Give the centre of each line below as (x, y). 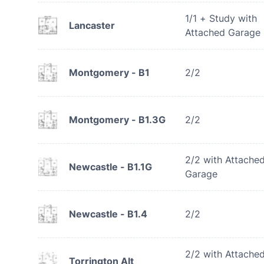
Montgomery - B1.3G (117, 120)
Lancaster (92, 25)
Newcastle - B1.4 (108, 214)
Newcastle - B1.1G (110, 167)
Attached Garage (223, 32)
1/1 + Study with (221, 18)
